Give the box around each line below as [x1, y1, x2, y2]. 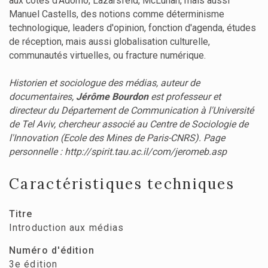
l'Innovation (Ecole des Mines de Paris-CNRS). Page [9, 132, 225, 144]
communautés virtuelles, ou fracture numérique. [9, 50, 206, 62]
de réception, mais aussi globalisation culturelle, [9, 36, 210, 48]
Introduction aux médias [9, 222, 124, 234]
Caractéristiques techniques [9, 175, 235, 194]
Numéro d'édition [9, 245, 95, 257]
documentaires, [9, 91, 76, 103]
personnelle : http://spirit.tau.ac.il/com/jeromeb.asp [9, 146, 227, 158]
